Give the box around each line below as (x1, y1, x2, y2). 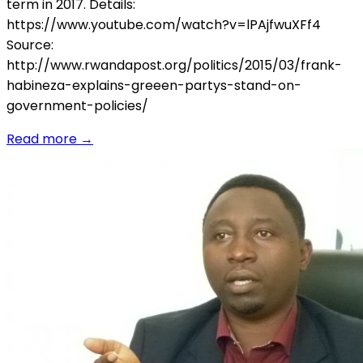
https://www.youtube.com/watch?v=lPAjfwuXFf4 (6, 15, 321, 34)
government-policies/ (6, 96, 148, 115)
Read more (6, 129, 77, 148)
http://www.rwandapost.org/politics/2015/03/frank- (6, 55, 342, 75)
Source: (6, 35, 53, 54)
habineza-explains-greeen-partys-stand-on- (6, 75, 301, 95)
